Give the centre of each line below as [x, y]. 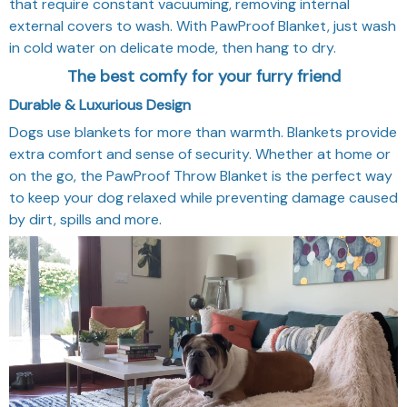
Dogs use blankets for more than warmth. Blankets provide [203, 132]
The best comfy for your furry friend [203, 76]
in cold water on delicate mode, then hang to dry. [173, 47]
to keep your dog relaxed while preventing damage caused [203, 197]
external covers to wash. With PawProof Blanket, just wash [203, 25]
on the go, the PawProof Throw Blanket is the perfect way [201, 175]
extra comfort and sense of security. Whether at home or [200, 154]
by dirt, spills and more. [85, 219]
